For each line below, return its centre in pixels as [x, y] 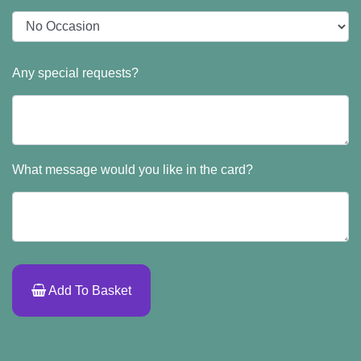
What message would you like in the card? [133, 170]
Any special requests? [75, 73]
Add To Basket [89, 291]
